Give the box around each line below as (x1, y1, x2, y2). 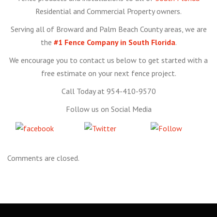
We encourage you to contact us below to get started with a (9, 55, 208, 65)
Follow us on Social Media (65, 104, 152, 114)
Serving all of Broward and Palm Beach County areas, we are (10, 24, 207, 34)
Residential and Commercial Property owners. (35, 6, 182, 16)
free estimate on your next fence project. (41, 68, 176, 78)
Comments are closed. (7, 153, 79, 163)
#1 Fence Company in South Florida (53, 37, 175, 47)
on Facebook (22, 135, 64, 145)
